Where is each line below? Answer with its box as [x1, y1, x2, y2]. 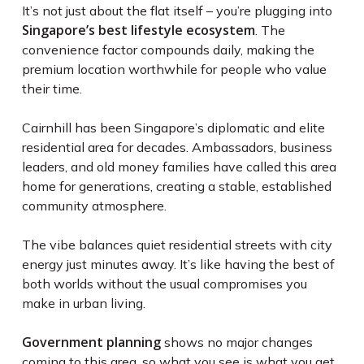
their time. [21, 80, 82, 97]
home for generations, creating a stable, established [21, 178, 331, 195]
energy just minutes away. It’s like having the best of [21, 256, 335, 273]
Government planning [21, 333, 161, 352]
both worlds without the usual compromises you [21, 275, 307, 292]
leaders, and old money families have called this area [21, 158, 336, 175]
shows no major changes [160, 334, 313, 351]
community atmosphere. [21, 197, 167, 214]
